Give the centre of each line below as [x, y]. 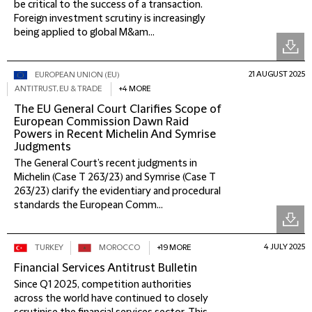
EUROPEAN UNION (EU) [77, 75]
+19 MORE [174, 248]
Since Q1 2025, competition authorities [103, 285]
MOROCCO [119, 248]
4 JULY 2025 [284, 247]
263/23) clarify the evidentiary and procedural [117, 192]
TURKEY [49, 248]
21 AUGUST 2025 [277, 74]
